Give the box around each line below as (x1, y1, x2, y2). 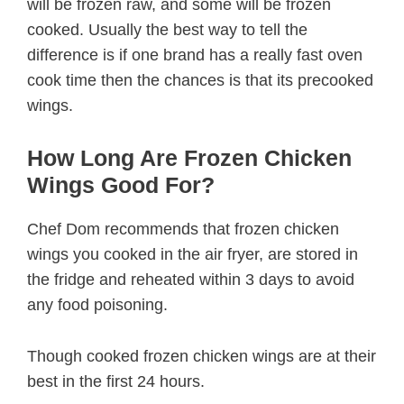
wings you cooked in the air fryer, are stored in (27, 245, 358, 264)
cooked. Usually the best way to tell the (27, 21, 308, 40)
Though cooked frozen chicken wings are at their (27, 346, 376, 365)
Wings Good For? (27, 172, 215, 198)
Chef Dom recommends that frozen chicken (27, 220, 339, 239)
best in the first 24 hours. (27, 372, 205, 390)
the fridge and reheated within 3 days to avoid (27, 271, 354, 289)
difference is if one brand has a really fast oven (27, 46, 363, 65)
